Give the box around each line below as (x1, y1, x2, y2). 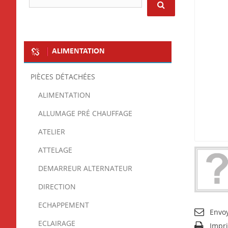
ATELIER (38, 127, 65, 136)
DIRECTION (38, 182, 76, 191)
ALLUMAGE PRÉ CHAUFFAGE (38, 109, 132, 118)
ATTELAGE (38, 146, 72, 155)
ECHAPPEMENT (38, 201, 89, 210)
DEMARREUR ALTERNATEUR (38, 164, 132, 173)
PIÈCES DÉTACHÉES (31, 72, 95, 81)
